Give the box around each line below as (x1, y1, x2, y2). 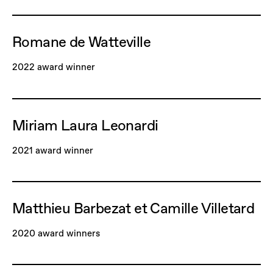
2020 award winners (12, 226, 100, 239)
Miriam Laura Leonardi (12, 115, 158, 135)
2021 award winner (12, 143, 93, 157)
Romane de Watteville (12, 32, 151, 52)
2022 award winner (12, 60, 95, 74)
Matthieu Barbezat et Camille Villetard (12, 197, 255, 218)
